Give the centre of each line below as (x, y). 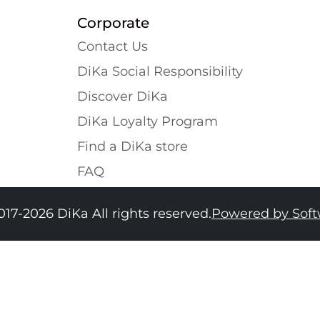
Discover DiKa (122, 96)
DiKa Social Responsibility (160, 71)
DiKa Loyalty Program (147, 121)
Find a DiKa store (132, 146)
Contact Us (112, 46)
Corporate (113, 22)
